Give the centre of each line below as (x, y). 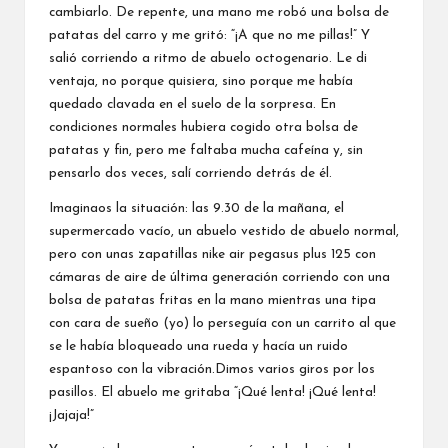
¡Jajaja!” (71, 415)
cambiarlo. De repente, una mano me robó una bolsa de (219, 12)
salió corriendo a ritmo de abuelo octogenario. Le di (208, 58)
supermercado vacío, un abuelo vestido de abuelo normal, (224, 231)
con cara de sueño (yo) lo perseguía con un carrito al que (222, 323)
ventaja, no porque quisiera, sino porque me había (201, 81)
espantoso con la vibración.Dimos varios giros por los (212, 369)
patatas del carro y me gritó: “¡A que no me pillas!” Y (209, 35)
